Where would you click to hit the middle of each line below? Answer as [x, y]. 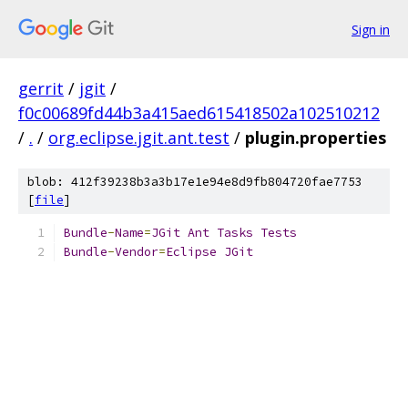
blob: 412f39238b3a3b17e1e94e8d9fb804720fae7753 [195, 182]
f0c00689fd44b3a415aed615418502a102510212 [199, 113]
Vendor [137, 252]
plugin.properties [316, 138]
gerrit [41, 88]
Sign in [371, 29]
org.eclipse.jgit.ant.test [139, 138]
